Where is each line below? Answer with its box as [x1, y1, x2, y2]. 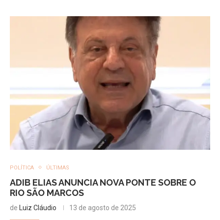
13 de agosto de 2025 [69, 203, 136, 212]
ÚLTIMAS [46, 164, 69, 171]
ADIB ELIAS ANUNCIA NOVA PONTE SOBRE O [10, 177, 196, 188]
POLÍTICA [10, 164, 34, 171]
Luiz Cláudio [19, 203, 56, 212]
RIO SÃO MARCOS [10, 187, 84, 198]
